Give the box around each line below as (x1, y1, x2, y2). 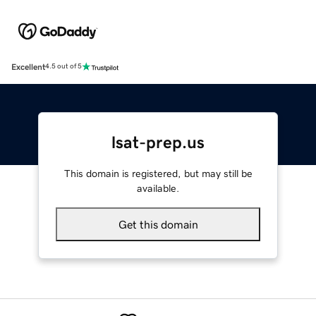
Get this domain (118, 218, 198, 230)
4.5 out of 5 (45, 63, 82, 71)
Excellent (11, 62, 45, 71)
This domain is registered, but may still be (63, 168, 253, 178)
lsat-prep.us (111, 133, 205, 151)
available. (137, 183, 179, 193)
